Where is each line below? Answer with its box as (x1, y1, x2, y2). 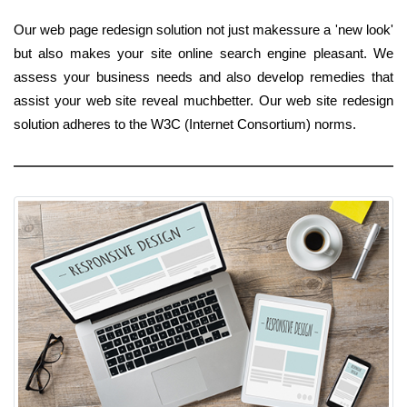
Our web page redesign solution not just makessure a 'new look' (14, 21, 393, 37)
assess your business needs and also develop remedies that (14, 68, 393, 84)
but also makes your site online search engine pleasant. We (14, 45, 393, 61)
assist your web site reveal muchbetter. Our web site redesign (14, 92, 393, 108)
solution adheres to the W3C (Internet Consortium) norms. (14, 115, 356, 132)
